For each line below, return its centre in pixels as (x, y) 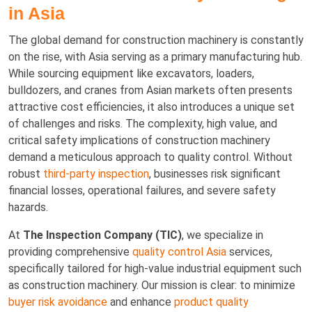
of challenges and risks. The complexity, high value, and (143, 123)
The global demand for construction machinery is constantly (156, 40)
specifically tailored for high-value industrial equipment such (155, 268)
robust (26, 173)
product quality (211, 302)
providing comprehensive (70, 251)
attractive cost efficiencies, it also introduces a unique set (151, 107)
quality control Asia (179, 251)
